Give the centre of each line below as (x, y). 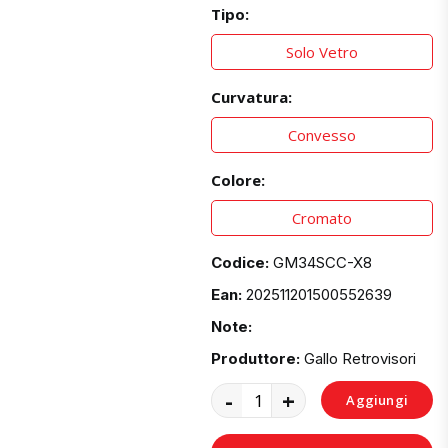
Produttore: (256, 359)
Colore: (238, 180)
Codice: (240, 263)
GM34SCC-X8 (323, 263)
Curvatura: (252, 97)
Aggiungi (377, 400)
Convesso (322, 135)
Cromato (322, 218)
